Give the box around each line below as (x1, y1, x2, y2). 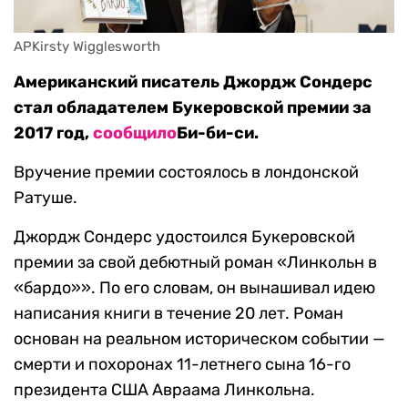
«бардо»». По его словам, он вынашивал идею (14, 278, 375, 299)
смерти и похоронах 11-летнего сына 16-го (14, 354, 351, 375)
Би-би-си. (177, 123, 259, 144)
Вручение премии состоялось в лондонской (14, 162, 359, 183)
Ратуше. (14, 188, 77, 209)
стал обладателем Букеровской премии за (14, 97, 372, 118)
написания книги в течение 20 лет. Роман (14, 303, 343, 324)
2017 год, (14, 123, 93, 144)
